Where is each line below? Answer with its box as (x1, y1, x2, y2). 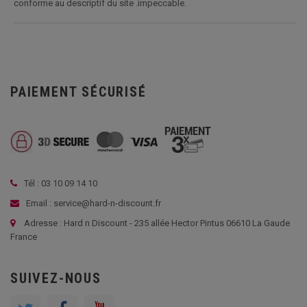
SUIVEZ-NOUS (10, 270, 101, 286)
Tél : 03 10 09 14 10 (24, 178, 97, 188)
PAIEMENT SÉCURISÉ (10, 84, 147, 100)
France (10, 232, 37, 242)
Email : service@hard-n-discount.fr (24, 198, 161, 208)
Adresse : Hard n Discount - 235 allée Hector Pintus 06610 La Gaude (24, 218, 290, 228)
